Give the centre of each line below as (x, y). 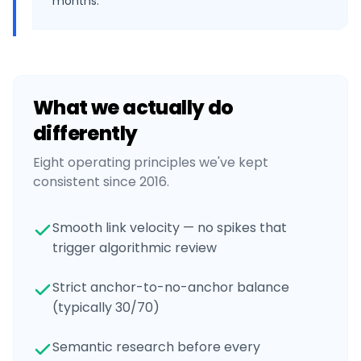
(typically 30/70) (106, 307)
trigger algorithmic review (135, 248)
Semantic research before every (156, 347)
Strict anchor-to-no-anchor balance (171, 287)
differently (85, 133)
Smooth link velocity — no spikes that (170, 228)
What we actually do (133, 108)
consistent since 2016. (101, 182)
